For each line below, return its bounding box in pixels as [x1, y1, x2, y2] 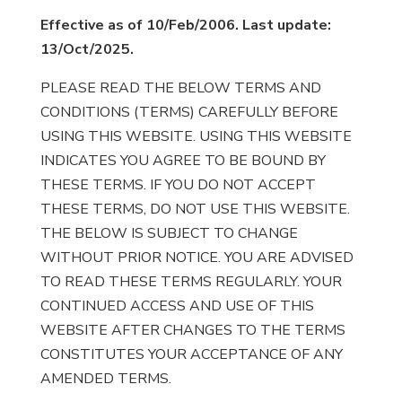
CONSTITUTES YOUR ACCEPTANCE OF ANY [39, 345, 343, 364]
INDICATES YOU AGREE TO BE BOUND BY [39, 151, 326, 170]
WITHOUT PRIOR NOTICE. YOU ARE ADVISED [39, 248, 354, 267]
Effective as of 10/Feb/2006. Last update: [39, 15, 331, 35]
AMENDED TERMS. [39, 369, 171, 389]
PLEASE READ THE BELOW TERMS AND [39, 78, 321, 98]
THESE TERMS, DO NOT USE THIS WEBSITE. [39, 199, 350, 219]
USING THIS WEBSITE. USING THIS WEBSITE [39, 127, 352, 146]
